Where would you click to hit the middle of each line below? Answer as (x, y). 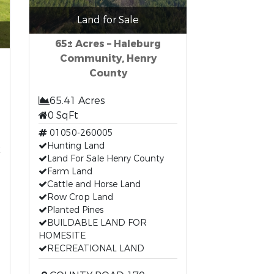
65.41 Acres (78, 101)
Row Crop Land (80, 197)
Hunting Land (76, 146)
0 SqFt (63, 115)
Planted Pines (76, 210)
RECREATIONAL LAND (96, 249)
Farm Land (70, 172)
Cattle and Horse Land (94, 184)
